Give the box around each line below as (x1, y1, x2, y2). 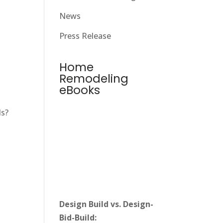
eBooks (59, 82, 101, 98)
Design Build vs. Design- (59, 199, 154, 210)
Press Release (59, 30, 111, 41)
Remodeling (59, 71, 129, 87)
